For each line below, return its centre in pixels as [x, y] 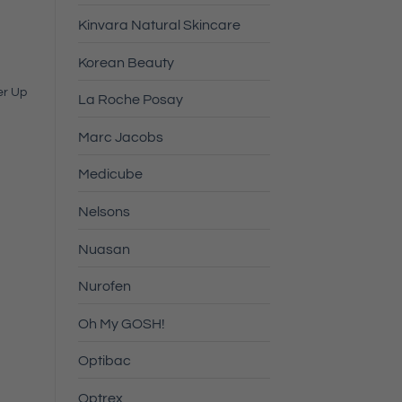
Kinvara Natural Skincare [159, 26]
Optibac [105, 361]
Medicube [110, 175]
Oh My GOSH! [122, 323]
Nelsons [104, 212]
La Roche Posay [131, 100]
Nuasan [104, 249]
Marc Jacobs [121, 137]
